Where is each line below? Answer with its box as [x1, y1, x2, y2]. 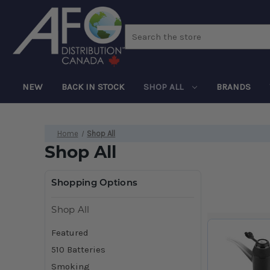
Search [124, 25, 152, 36]
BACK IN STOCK [61, 81, 124, 92]
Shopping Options [51, 178, 138, 188]
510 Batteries [51, 243, 106, 255]
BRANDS [216, 81, 251, 92]
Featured [51, 227, 89, 238]
